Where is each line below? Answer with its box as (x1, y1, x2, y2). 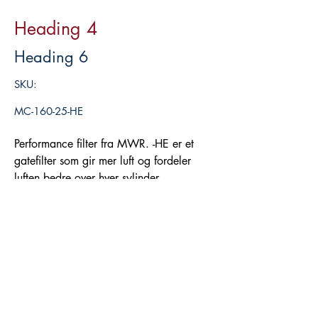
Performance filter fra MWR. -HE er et (14, 136, 194, 152)
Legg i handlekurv (68, 194, 159, 209)
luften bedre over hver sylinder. (14, 170, 165, 186)
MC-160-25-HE (14, 104, 83, 119)
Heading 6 (14, 47, 89, 67)
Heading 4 (14, 17, 97, 40)
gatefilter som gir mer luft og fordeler (14, 153, 191, 169)
